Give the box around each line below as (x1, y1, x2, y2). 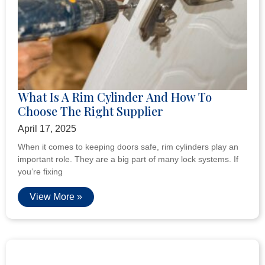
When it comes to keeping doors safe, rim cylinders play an (18, 141, 238, 151)
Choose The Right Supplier (18, 102, 163, 119)
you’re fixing (18, 166, 63, 176)
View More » (30, 191, 82, 202)
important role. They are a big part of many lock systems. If (18, 154, 238, 164)
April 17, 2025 (18, 123, 76, 134)
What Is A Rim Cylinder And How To (18, 88, 212, 105)
